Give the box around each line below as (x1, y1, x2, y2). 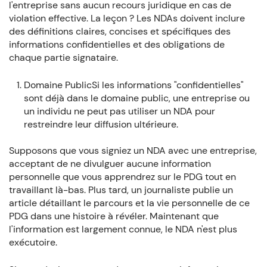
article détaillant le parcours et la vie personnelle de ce (8, 197, 250, 210)
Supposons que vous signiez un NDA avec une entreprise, (8, 144, 257, 157)
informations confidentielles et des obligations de (8, 38, 225, 51)
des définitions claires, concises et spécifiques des (8, 24, 231, 38)
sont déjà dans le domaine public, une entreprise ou (23, 91, 250, 104)
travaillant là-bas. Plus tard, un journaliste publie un (8, 184, 233, 197)
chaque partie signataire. (8, 51, 118, 64)
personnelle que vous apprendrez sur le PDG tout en (8, 170, 236, 184)
